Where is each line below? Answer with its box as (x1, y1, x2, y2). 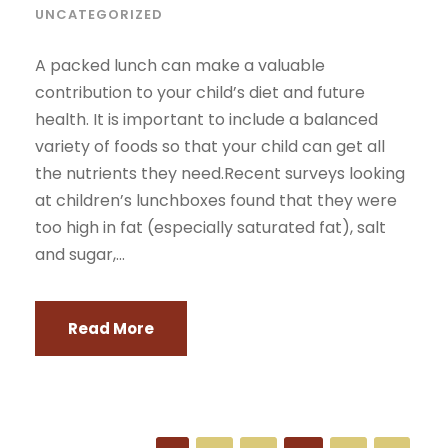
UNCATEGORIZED (35, 5, 163, 24)
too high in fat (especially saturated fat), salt (35, 216, 386, 239)
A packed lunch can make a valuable (35, 54, 325, 77)
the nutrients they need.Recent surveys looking (35, 162, 405, 185)
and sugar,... (35, 243, 125, 266)
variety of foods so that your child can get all (35, 135, 385, 158)
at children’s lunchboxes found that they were (35, 189, 397, 212)
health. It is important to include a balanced (35, 108, 378, 131)
